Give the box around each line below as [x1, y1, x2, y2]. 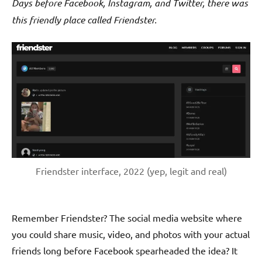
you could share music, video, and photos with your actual [12, 228, 250, 240]
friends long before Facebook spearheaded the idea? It [12, 244, 237, 257]
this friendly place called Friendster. [12, 13, 157, 26]
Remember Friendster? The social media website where [12, 212, 242, 224]
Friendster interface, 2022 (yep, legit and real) [35, 165, 227, 177]
